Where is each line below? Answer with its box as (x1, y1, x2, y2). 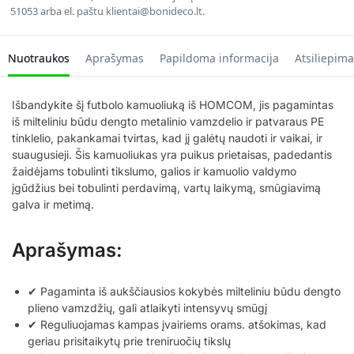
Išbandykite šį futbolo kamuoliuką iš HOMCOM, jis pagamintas (12, 97, 333, 111)
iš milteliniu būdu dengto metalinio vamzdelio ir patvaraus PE (12, 114, 324, 128)
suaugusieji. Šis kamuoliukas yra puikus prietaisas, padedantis (12, 147, 332, 161)
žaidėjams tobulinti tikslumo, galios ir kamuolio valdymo (12, 164, 296, 178)
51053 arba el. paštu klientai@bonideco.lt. (10, 4, 205, 19)
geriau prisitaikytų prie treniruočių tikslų (28, 333, 231, 348)
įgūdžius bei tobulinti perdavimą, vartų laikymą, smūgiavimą (12, 180, 321, 194)
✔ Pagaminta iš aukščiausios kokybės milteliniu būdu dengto (28, 284, 341, 298)
